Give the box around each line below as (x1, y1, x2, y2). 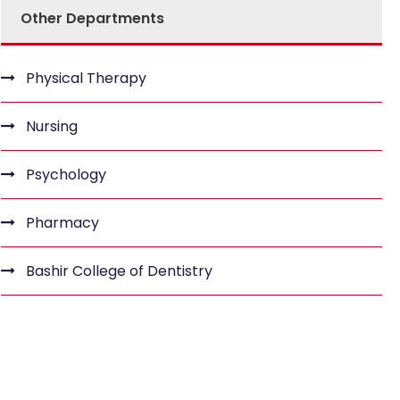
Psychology (26, 164, 106, 185)
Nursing (26, 116, 78, 137)
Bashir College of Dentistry (26, 261, 212, 281)
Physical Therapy (26, 68, 146, 88)
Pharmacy (26, 212, 99, 233)
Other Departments (21, 8, 164, 29)
